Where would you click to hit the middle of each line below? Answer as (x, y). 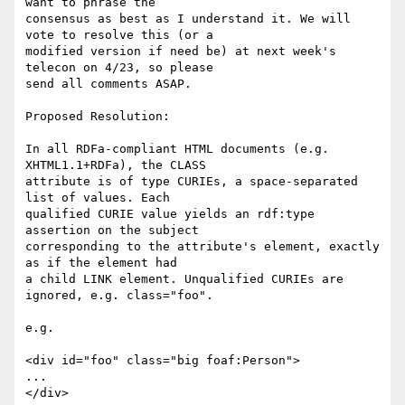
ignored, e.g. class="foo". (119, 296)
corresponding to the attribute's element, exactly (202, 247)
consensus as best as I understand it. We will (188, 19)
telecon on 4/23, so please (119, 68)
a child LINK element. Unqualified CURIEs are (184, 279)
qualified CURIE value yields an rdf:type (170, 214)
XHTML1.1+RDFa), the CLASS (116, 165)
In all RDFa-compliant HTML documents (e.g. (177, 149)
